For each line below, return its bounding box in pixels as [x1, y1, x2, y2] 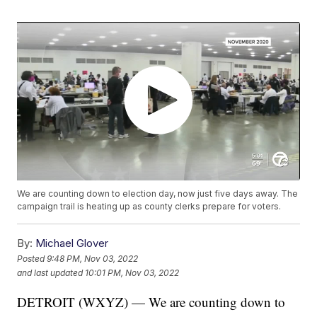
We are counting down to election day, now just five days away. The [17, 188, 299, 200]
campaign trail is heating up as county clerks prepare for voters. [17, 201, 282, 212]
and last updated [17, 267, 83, 278]
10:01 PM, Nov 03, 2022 [85, 267, 180, 278]
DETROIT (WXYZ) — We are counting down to [17, 293, 286, 311]
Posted [17, 253, 47, 264]
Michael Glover [35, 236, 109, 250]
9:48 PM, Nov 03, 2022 [47, 253, 139, 264]
